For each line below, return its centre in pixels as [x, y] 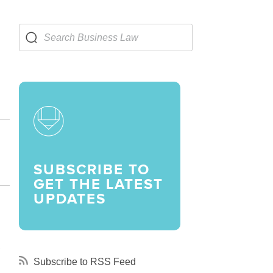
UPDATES [70, 198]
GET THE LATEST [98, 184]
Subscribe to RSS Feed [83, 262]
